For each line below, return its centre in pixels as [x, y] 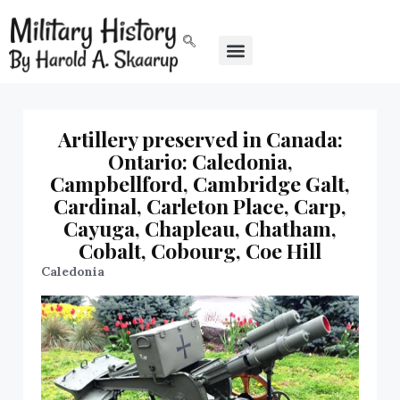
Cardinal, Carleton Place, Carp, [200, 206]
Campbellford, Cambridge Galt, [200, 184]
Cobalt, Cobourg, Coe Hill [200, 251]
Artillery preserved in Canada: [200, 139]
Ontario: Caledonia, [200, 162]
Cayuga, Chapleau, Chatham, [200, 229]
